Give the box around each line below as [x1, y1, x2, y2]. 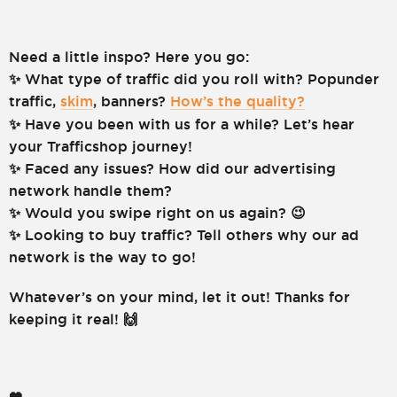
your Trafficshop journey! [9, 138, 192, 154]
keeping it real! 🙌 [9, 311, 137, 327]
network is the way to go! [9, 249, 196, 265]
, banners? [93, 93, 170, 109]
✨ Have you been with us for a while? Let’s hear [9, 116, 354, 132]
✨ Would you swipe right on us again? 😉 [9, 205, 306, 221]
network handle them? [9, 183, 172, 198]
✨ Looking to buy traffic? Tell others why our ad [9, 227, 359, 243]
